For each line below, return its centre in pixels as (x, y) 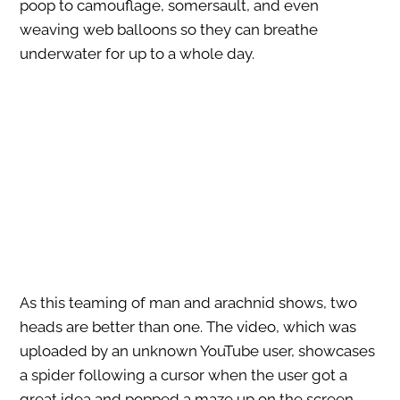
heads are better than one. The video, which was (187, 327)
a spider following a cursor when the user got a (183, 375)
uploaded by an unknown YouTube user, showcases (197, 351)
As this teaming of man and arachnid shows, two (188, 303)
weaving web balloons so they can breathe (168, 30)
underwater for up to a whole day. (137, 54)
